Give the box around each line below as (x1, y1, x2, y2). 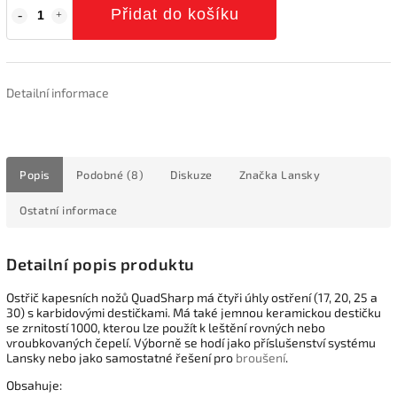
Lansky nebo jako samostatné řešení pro (6, 349, 236, 365)
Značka (238, 167, 278, 182)
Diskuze (170, 167, 213, 182)
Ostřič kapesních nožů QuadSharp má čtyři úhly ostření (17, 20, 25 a (6, 289, 378, 305)
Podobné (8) (75, 167, 144, 182)
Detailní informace (6, 84, 109, 100)
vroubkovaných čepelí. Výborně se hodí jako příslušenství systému (6, 334, 376, 350)
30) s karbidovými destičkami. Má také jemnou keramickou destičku (6, 304, 381, 320)
